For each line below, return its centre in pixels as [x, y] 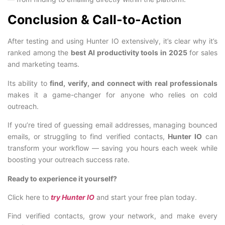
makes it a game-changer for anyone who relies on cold [113, 94]
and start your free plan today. [146, 197]
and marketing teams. [43, 64]
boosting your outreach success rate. [69, 160]
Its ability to [29, 83]
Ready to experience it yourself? [62, 178]
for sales [202, 53]
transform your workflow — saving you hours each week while [113, 148]
